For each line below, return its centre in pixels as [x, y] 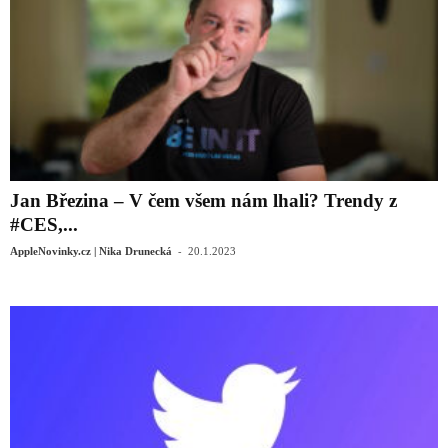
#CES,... [44, 225]
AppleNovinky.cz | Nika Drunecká [91, 251]
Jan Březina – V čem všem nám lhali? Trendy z [203, 201]
